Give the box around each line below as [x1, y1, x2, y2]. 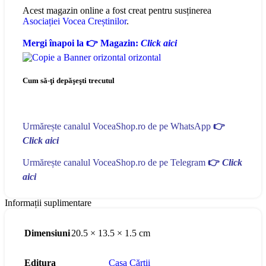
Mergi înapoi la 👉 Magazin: [23, 38, 141, 49]
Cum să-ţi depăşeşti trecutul [23, 76, 115, 85]
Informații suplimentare [5, 197, 91, 208]
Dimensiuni [24, 227, 70, 238]
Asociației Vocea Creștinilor [23, 16, 126, 27]
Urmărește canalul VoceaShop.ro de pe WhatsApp [23, 121, 213, 131]
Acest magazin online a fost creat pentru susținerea [23, 5, 211, 16]
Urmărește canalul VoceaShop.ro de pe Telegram [23, 157, 208, 167]
